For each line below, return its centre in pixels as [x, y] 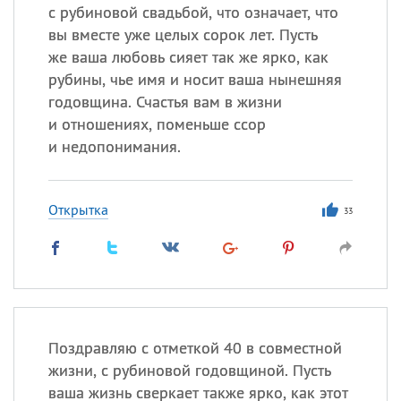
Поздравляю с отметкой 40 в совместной [195, 348]
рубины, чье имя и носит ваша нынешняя [195, 79]
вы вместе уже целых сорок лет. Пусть [183, 34]
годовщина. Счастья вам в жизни [165, 102]
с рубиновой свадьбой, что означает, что [193, 12]
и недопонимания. [114, 146]
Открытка [78, 209]
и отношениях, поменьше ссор [157, 124]
